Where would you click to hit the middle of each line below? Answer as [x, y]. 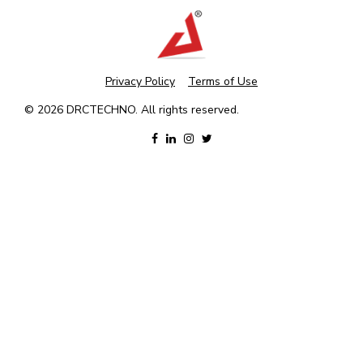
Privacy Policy [140, 81]
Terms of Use [223, 81]
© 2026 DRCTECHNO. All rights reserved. [132, 110]
